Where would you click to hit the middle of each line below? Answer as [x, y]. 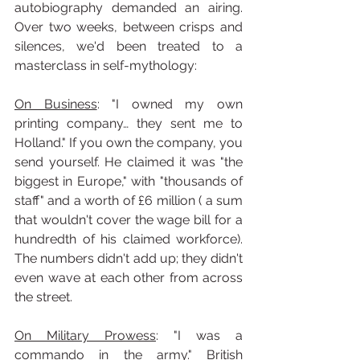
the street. [43, 297]
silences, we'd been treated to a [129, 46]
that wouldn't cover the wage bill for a [129, 220]
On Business [56, 104]
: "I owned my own [170, 104]
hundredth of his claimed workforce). [129, 239]
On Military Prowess [85, 335]
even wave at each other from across [129, 278]
